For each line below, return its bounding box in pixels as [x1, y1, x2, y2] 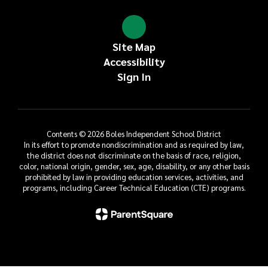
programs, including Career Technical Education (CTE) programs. [22, 182, 246, 193]
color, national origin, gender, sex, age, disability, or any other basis [19, 160, 249, 171]
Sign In [117, 69, 151, 83]
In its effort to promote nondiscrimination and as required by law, [24, 139, 244, 150]
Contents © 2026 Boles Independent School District [47, 128, 221, 139]
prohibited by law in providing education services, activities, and [25, 171, 243, 182]
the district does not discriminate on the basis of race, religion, [27, 150, 241, 160]
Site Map [112, 39, 156, 53]
